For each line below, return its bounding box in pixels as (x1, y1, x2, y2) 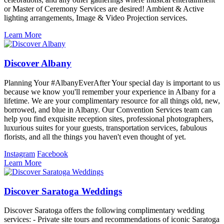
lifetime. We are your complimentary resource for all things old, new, (4, 96, 220, 105)
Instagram (4, 149, 35, 158)
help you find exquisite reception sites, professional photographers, (4, 114, 213, 123)
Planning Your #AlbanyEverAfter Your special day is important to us (4, 78, 220, 87)
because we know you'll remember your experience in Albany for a (4, 87, 215, 96)
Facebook (37, 149, 68, 158)
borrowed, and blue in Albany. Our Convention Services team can (4, 105, 212, 114)
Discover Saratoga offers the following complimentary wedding (4, 206, 204, 215)
